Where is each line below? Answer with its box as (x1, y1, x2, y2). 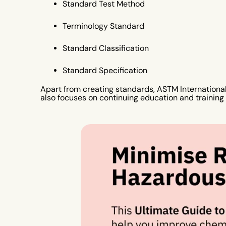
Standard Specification (63, 66, 147, 76)
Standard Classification (63, 43, 149, 53)
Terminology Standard (63, 21, 144, 31)
